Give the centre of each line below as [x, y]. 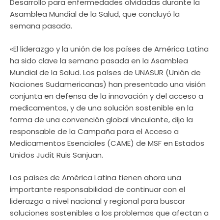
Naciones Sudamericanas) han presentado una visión [108, 84]
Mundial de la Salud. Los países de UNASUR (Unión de [105, 72]
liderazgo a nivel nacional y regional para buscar [97, 201]
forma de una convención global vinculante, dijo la [101, 119]
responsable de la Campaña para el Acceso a [94, 131]
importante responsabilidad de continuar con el [97, 190]
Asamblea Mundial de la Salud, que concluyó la [95, 14]
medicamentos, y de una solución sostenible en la [102, 108]
